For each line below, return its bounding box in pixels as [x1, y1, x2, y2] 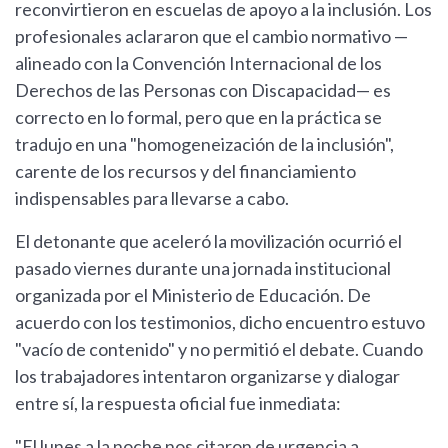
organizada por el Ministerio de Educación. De [15, 284, 371, 307]
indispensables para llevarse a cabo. [15, 187, 289, 210]
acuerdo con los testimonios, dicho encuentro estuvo [15, 311, 425, 334]
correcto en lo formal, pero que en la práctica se [15, 106, 382, 129]
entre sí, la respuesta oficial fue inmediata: [15, 392, 341, 415]
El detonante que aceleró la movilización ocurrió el [15, 230, 402, 253]
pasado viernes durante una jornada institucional [15, 257, 391, 280]
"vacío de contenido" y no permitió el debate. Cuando [15, 338, 423, 361]
